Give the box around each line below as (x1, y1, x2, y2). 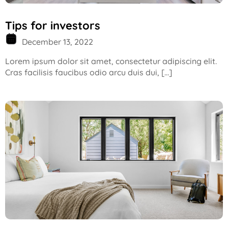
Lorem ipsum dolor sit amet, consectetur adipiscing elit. (5, 56, 217, 67)
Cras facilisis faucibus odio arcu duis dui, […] (5, 67, 172, 78)
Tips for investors (5, 18, 100, 33)
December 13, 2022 (20, 37, 93, 47)
